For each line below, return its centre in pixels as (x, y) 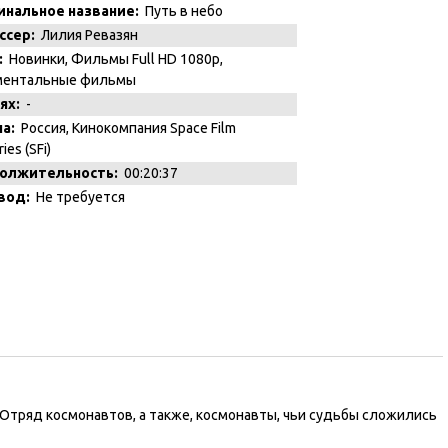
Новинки (37, 59)
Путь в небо (181, 11)
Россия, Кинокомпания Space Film (125, 128)
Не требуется (77, 197)
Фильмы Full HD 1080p (145, 59)
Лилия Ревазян (86, 35)
